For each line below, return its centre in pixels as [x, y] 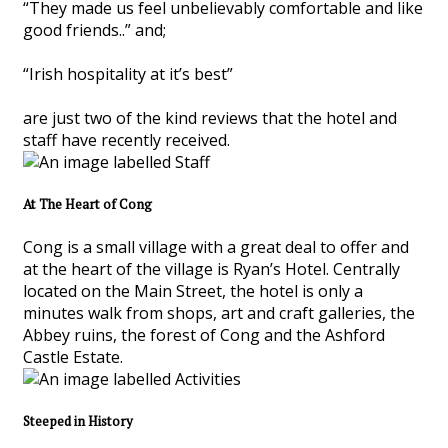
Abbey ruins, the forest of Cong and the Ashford [204, 334]
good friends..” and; [94, 30]
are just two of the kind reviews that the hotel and [210, 118]
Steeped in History [78, 420]
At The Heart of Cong [87, 204]
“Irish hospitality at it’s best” [128, 74]
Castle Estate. [73, 356]
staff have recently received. [126, 140]
